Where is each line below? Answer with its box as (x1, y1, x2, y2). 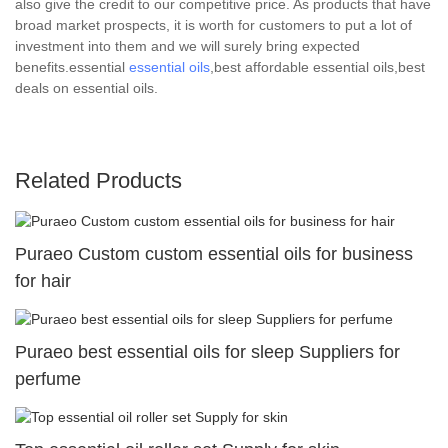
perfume (15, 368, 81, 389)
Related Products (15, 167, 182, 193)
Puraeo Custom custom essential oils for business (15, 243, 413, 264)
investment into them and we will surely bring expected (15, 37, 360, 54)
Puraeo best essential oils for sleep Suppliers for (15, 341, 400, 362)
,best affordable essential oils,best (210, 58, 425, 75)
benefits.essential (15, 58, 129, 75)
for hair (15, 270, 71, 291)
